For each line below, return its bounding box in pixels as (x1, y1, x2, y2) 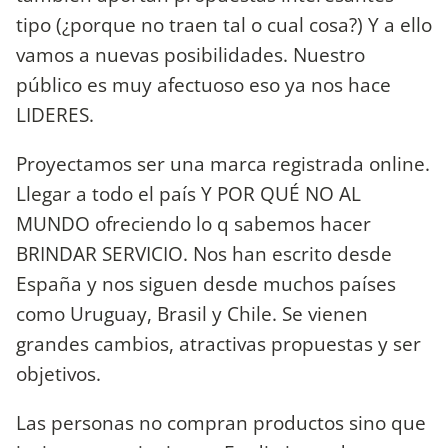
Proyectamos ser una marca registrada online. (16, 150, 430, 178)
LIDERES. (16, 100, 94, 128)
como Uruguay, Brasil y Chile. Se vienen (16, 300, 368, 328)
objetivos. (16, 360, 101, 388)
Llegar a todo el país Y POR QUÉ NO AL (16, 180, 361, 208)
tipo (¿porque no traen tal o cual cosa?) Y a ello (16, 10, 432, 38)
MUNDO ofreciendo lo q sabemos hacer (16, 210, 371, 238)
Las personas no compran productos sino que (16, 409, 426, 437)
